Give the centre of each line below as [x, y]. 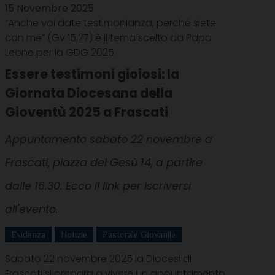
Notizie [74, 234]
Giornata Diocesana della [89, 93]
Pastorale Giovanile [139, 234]
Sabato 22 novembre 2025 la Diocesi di [98, 258]
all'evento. [32, 209]
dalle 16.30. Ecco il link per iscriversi [98, 186]
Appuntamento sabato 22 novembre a [109, 139]
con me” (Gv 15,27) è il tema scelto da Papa [108, 37]
